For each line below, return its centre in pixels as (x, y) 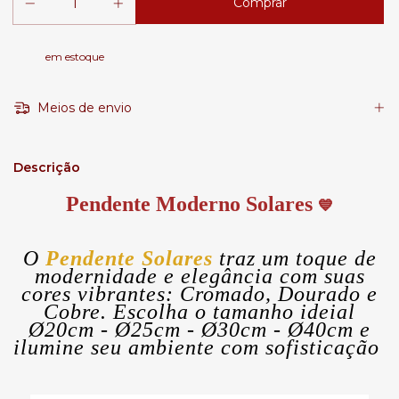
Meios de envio (82, 108)
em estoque (74, 57)
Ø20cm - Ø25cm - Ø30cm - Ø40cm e (199, 329)
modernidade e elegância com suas (199, 276)
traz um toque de (294, 258)
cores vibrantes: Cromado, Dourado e (199, 293)
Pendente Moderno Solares (191, 204)
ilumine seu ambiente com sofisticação (199, 347)
